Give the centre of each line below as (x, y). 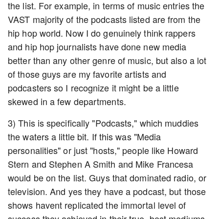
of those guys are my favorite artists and (87, 74)
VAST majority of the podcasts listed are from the (104, 19)
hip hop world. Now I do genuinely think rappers (102, 33)
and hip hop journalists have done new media (97, 46)
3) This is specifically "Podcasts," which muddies (103, 123)
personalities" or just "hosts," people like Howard (103, 150)
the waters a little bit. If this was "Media (85, 136)
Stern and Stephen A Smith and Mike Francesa (101, 164)
